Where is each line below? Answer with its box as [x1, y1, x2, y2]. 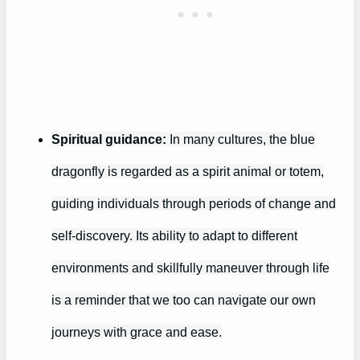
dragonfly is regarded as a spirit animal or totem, [51, 164, 324, 179]
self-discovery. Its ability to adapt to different [51, 228, 297, 243]
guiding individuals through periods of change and [51, 196, 336, 211]
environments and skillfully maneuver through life [51, 260, 329, 276]
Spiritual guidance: [51, 132, 166, 147]
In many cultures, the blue [166, 132, 315, 147]
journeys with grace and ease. [51, 325, 222, 340]
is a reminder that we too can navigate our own [51, 292, 316, 308]
